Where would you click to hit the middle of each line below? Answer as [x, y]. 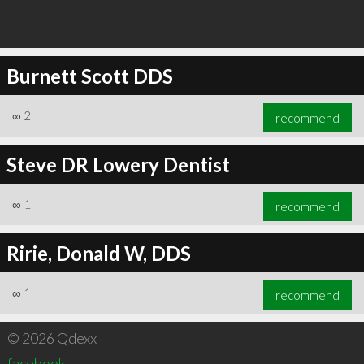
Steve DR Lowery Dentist [118, 164]
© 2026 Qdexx [52, 338]
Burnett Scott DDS [89, 76]
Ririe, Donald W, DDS [98, 253]
